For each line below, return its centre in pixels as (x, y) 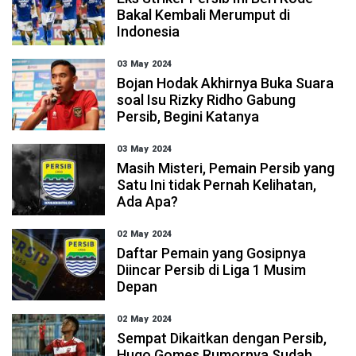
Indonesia (149, 31)
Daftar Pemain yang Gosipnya (212, 253)
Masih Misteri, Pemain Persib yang (226, 168)
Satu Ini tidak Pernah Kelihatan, (217, 185)
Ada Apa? (148, 201)
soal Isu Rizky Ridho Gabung (207, 100)
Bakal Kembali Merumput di (204, 15)
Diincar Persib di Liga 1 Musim (212, 270)
